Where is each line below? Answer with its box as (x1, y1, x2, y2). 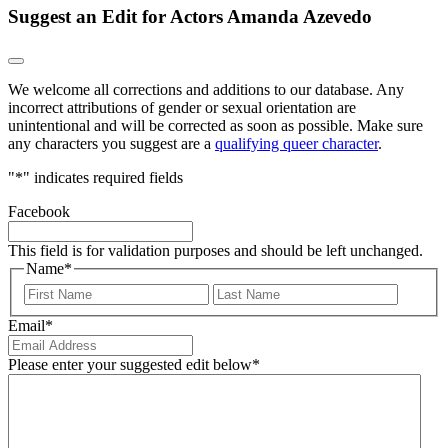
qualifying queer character (215, 135, 378, 153)
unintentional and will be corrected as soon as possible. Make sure (8, 117, 423, 135)
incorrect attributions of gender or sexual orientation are (8, 99, 356, 117)
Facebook (8, 203, 70, 221)
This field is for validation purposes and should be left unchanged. (8, 242, 423, 260)
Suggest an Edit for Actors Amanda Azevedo (8, 6, 372, 28)
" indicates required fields (23, 169, 183, 187)
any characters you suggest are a (8, 135, 215, 153)
